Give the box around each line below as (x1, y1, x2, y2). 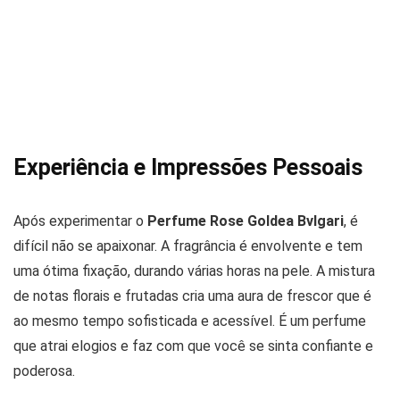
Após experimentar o (13, 212, 147, 229)
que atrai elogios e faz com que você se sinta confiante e (13, 337, 373, 354)
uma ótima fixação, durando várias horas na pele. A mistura (13, 262, 375, 279)
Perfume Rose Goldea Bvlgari (147, 212, 344, 229)
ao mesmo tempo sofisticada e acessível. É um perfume (13, 312, 366, 329)
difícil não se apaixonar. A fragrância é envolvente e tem (13, 237, 362, 254)
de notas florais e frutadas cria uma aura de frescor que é (13, 287, 371, 304)
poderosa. (13, 362, 75, 379)
